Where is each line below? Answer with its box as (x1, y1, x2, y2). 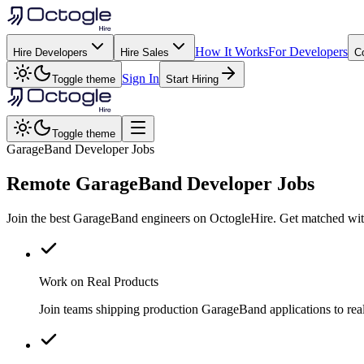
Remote (6, 172, 76, 194)
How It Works (195, 45, 268, 58)
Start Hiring (166, 73, 219, 85)
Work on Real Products (39, 274, 158, 288)
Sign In (122, 71, 159, 85)
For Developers (268, 45, 348, 58)
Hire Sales (120, 46, 169, 58)
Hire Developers (13, 46, 88, 58)
